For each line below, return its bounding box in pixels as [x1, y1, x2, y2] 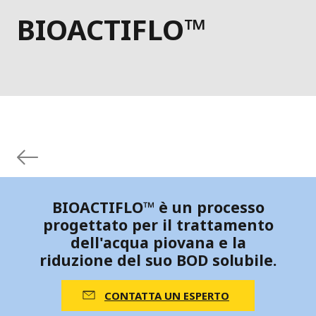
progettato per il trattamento [42, 214, 274, 236]
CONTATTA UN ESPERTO [104, 288, 229, 303]
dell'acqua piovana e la [70, 232, 246, 253]
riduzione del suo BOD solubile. [39, 250, 276, 271]
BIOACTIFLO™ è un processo [51, 197, 265, 218]
